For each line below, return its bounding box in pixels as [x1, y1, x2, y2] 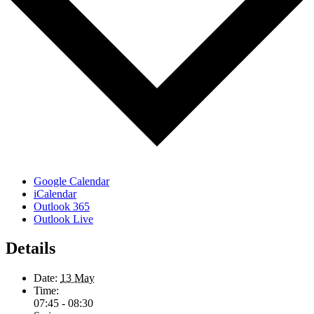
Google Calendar [34, 175, 109, 187]
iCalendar [34, 187, 76, 200]
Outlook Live [34, 212, 93, 225]
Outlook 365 [34, 200, 90, 212]
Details [6, 239, 55, 258]
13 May [60, 272, 95, 285]
